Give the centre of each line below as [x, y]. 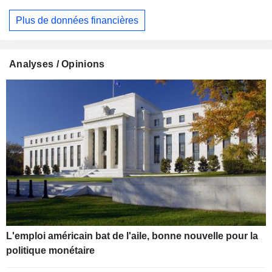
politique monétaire [50, 250]
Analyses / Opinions [57, 64]
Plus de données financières [77, 20]
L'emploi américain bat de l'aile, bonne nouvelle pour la [132, 236]
